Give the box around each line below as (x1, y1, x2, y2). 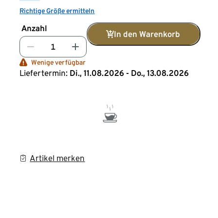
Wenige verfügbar (31, 58, 86, 66)
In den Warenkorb (114, 29, 181, 39)
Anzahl (21, 23, 48, 33)
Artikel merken (30, 153, 85, 163)
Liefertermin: (19, 68, 68, 78)
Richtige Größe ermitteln (19, 7, 95, 15)
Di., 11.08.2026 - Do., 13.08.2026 (70, 68, 189, 78)
